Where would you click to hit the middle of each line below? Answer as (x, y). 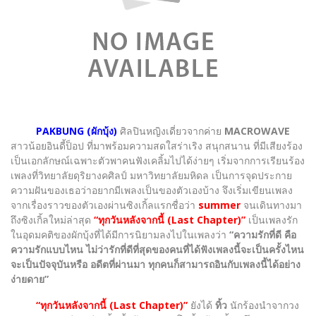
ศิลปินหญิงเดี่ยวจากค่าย (171, 130)
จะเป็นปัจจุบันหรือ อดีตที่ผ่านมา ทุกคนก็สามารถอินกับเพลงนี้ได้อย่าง (156, 264)
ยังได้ (200, 305)
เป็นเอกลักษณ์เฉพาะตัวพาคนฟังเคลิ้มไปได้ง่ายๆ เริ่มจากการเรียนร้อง (158, 160)
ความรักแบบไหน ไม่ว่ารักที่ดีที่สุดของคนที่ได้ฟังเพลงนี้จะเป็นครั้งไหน (157, 249)
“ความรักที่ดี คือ (263, 234)
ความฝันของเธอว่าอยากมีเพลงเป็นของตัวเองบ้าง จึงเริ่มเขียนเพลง (152, 190)
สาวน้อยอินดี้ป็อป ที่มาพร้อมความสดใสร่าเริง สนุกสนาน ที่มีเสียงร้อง (157, 145)
